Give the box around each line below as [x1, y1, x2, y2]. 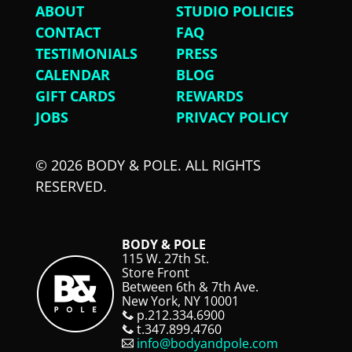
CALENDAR [35, 64, 110, 84]
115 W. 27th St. [121, 249, 209, 267]
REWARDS [175, 86, 244, 105]
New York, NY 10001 [121, 291, 239, 310]
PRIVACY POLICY [175, 107, 288, 126]
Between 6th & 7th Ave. [121, 277, 258, 295]
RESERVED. [35, 176, 107, 196]
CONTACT [35, 22, 101, 42]
